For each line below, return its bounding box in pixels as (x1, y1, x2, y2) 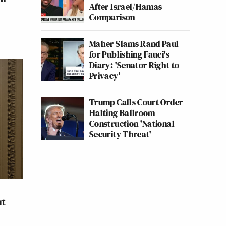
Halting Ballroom (89, 106, 155, 119)
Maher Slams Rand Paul (89, 37, 179, 50)
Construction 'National (89, 117, 175, 130)
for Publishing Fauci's (89, 48, 169, 61)
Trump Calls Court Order (89, 96, 183, 108)
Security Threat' (89, 128, 152, 140)
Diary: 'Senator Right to (89, 59, 180, 71)
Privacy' (89, 69, 121, 82)
